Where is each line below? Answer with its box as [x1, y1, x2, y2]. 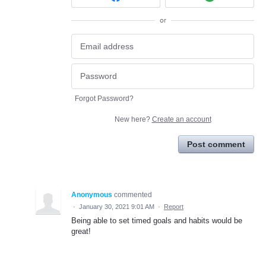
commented [114, 190, 152, 199]
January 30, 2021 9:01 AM [79, 202, 154, 210]
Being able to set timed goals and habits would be [71, 216, 242, 225]
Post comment [187, 139, 245, 149]
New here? [114, 115, 152, 123]
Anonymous [71, 190, 112, 199]
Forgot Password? [75, 94, 134, 103]
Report [164, 202, 183, 210]
